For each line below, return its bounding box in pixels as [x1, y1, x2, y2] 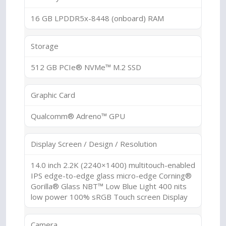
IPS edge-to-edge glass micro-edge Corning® [31, 171, 192, 181]
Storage [31, 41, 59, 51]
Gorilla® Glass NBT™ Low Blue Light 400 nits [31, 181, 187, 191]
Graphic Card [31, 90, 75, 100]
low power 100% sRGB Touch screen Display [31, 192, 188, 202]
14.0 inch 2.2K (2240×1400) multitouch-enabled [31, 160, 195, 170]
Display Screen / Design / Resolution [31, 139, 157, 149]
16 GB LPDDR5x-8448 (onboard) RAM [31, 13, 164, 23]
